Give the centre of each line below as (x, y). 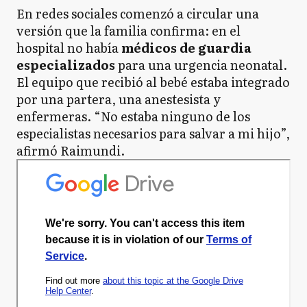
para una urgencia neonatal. (201, 65)
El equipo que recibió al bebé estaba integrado (153, 82)
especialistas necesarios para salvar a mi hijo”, (153, 134)
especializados (66, 65)
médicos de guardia (186, 48)
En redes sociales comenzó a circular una (138, 14)
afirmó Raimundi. (71, 151)
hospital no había (69, 48)
